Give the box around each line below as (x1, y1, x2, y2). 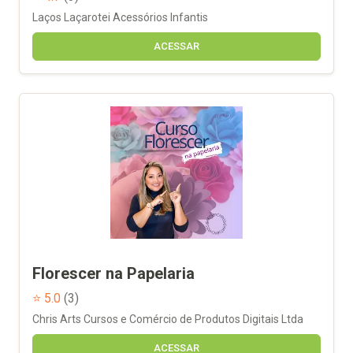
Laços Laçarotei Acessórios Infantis (32, 10, 208, 24)
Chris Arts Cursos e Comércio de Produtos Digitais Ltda (32, 312, 303, 325)
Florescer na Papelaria (32, 263, 195, 283)
